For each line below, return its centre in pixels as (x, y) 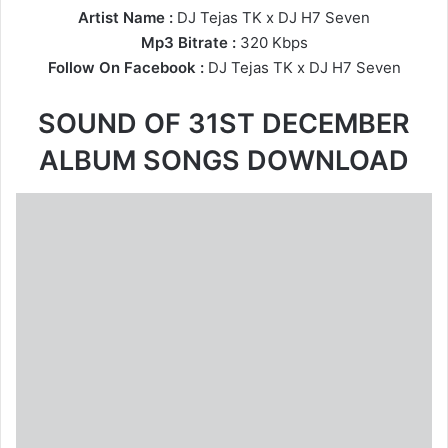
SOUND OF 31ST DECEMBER (224, 124)
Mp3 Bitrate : (188, 43)
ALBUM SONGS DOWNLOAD (224, 161)
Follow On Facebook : (125, 68)
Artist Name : (125, 18)
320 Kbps (271, 43)
